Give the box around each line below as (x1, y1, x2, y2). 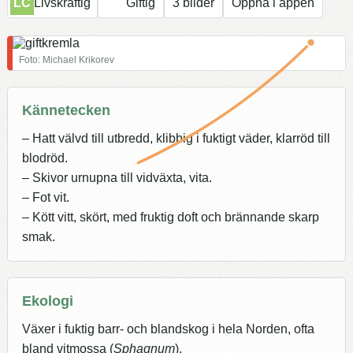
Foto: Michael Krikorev (19, 55, 114, 65)
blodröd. (22, 151, 68, 165)
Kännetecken (22, 102, 110, 119)
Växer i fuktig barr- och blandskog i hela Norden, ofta (22, 322, 314, 336)
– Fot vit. (22, 191, 69, 205)
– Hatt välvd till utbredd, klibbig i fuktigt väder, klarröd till (22, 132, 330, 146)
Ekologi (22, 292, 73, 310)
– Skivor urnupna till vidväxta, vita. (22, 171, 212, 185)
